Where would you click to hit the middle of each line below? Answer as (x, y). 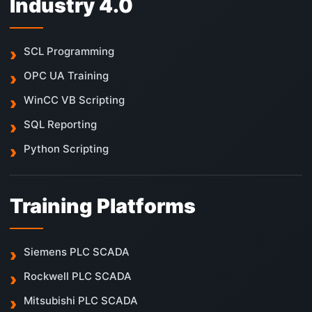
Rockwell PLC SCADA (78, 276)
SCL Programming (69, 52)
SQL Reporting (60, 125)
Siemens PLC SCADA (77, 252)
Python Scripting (66, 149)
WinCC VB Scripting (74, 100)
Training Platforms (103, 206)
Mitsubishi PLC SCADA (81, 301)
